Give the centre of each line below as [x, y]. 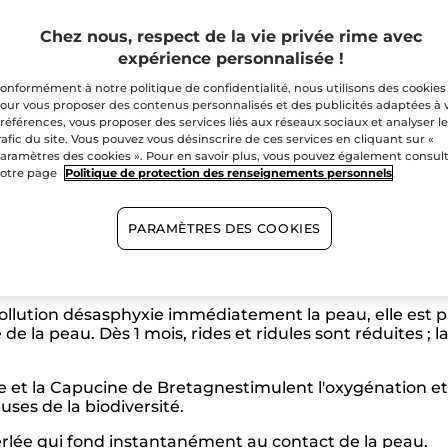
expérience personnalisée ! [231, 58]
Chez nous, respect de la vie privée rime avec [231, 36]
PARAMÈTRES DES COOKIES [225, 228]
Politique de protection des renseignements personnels [229, 172]
